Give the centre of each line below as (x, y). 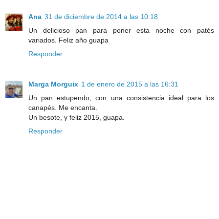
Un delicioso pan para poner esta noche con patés (121, 30)
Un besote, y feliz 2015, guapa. (77, 117)
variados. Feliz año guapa (68, 40)
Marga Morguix (53, 84)
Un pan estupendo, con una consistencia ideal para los (121, 98)
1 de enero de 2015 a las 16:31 (130, 84)
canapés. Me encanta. (63, 107)
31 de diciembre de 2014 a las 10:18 (101, 16)
